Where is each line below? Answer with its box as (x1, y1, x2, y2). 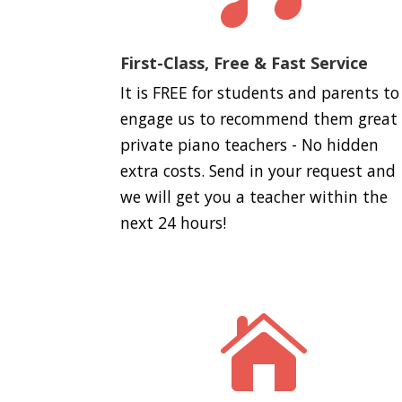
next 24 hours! (120, 212, 227, 234)
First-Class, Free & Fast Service (120, 52, 369, 74)
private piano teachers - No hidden (120, 134, 380, 156)
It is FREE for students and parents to (120, 82, 400, 104)
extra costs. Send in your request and (120, 160, 397, 182)
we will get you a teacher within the (120, 186, 389, 208)
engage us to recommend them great (120, 108, 398, 130)
